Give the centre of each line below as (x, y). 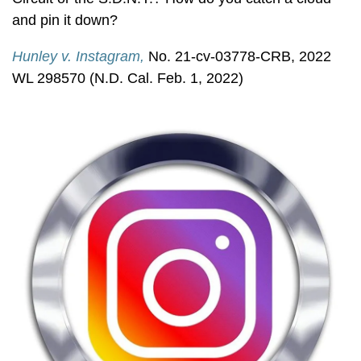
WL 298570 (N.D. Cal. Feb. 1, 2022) (128, 78)
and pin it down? (65, 20)
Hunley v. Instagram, (78, 56)
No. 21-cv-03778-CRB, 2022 (240, 56)
